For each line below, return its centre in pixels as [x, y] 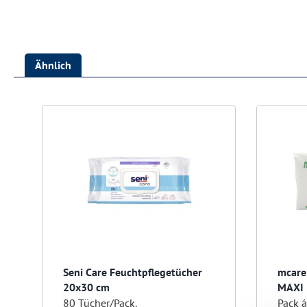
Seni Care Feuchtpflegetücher [133, 272]
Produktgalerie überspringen [108, 96]
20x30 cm [86, 287]
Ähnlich [53, 65]
